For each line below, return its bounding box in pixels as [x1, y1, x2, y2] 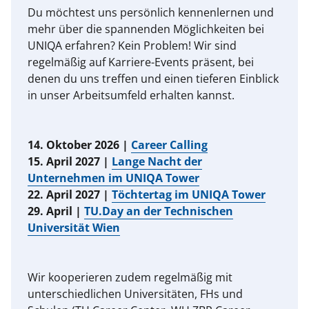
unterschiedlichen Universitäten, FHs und [28, 286, 243, 302]
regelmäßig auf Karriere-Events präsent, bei [28, 54, 254, 70]
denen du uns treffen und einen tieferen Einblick [28, 71, 279, 87]
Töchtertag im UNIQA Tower [112, 187, 266, 203]
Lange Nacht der [112, 154, 202, 170]
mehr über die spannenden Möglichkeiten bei [28, 21, 264, 37]
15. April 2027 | [28, 154, 112, 170]
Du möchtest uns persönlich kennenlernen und [28, 5, 274, 21]
